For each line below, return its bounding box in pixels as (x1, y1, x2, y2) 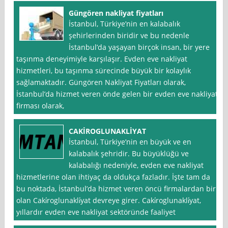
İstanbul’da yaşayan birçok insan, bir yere (69, 42, 210, 52)
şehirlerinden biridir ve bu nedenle (69, 31, 190, 41)
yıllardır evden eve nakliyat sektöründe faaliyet (16, 207, 176, 217)
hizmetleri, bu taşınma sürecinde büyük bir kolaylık (16, 66, 191, 76)
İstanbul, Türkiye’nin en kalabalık (69, 19, 181, 29)
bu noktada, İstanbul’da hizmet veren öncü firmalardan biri (16, 184, 218, 194)
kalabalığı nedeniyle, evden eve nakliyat (69, 160, 204, 170)
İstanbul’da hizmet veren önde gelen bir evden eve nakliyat (16, 89, 218, 99)
